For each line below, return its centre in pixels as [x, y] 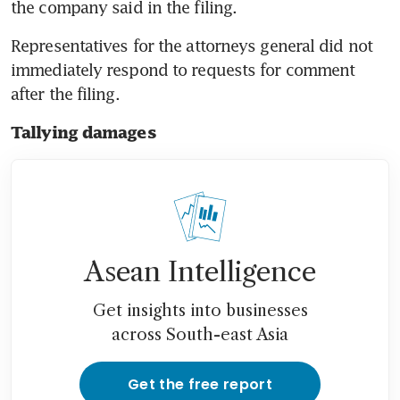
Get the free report [200, 384]
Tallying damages [83, 132]
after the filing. [65, 93]
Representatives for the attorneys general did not [192, 45]
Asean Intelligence [200, 271]
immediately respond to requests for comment [183, 69]
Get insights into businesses [200, 310]
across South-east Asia [200, 334]
